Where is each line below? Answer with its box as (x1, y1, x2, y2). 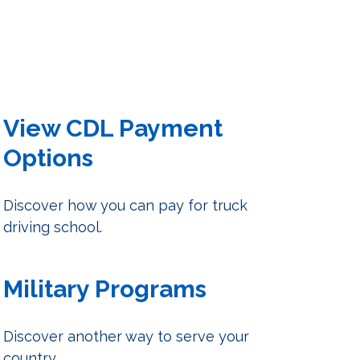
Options (2, 143, 93, 172)
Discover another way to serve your (2, 327, 249, 345)
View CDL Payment (2, 113, 223, 142)
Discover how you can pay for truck (2, 196, 247, 214)
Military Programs (2, 274, 207, 303)
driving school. (2, 218, 102, 235)
